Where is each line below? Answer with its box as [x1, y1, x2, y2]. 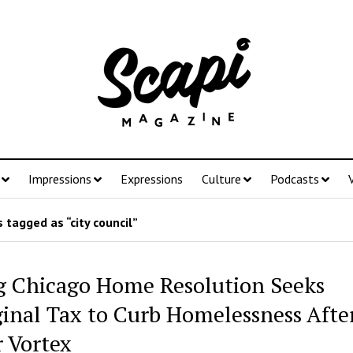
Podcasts [269, 171, 319, 187]
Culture [201, 171, 241, 187]
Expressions [120, 171, 183, 187]
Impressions [28, 171, 91, 187]
